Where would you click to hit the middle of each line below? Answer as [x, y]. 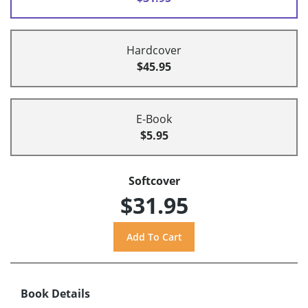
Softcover [154, 181]
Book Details [55, 294]
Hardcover [154, 51]
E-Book [154, 119]
